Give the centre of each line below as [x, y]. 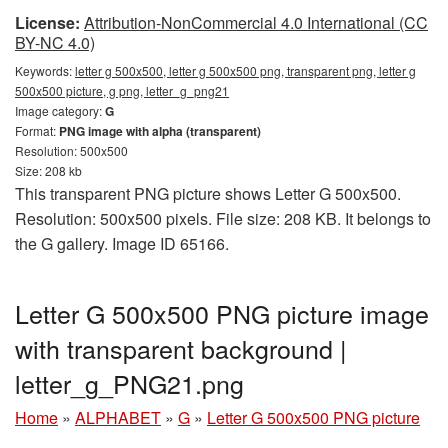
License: [47, 22]
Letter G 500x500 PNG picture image [222, 313]
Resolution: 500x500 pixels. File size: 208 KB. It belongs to [223, 218]
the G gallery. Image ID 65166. [122, 243]
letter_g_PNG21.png [129, 383]
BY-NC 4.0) [55, 42]
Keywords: [45, 70]
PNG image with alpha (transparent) [160, 131]
